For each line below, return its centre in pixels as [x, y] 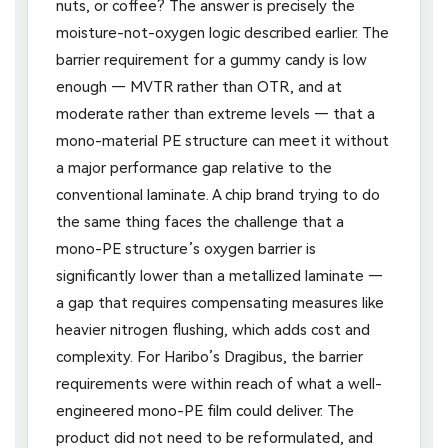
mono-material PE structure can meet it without [222, 140]
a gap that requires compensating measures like [220, 302]
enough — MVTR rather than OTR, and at [199, 86]
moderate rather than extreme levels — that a [215, 113]
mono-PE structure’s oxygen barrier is [186, 248]
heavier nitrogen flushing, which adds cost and [213, 329]
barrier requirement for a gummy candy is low [211, 59]
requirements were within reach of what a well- [219, 383]
